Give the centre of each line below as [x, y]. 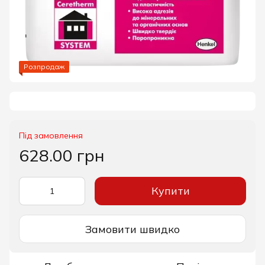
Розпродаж [44, 67]
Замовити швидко [132, 229]
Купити [170, 191]
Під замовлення [51, 136]
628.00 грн [62, 156]
